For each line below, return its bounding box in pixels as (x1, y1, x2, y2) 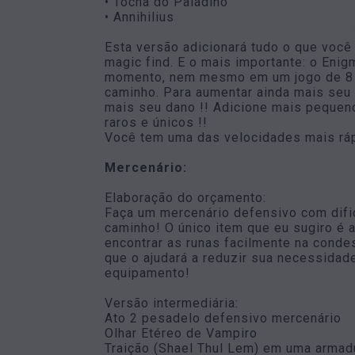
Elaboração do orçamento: (105, 190, 266, 205)
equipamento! (105, 265, 190, 281)
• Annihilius (105, 10, 174, 25)
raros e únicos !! (105, 115, 212, 130)
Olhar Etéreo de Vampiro (105, 326, 258, 341)
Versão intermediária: (105, 296, 239, 311)
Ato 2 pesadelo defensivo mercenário (105, 311, 342, 326)
